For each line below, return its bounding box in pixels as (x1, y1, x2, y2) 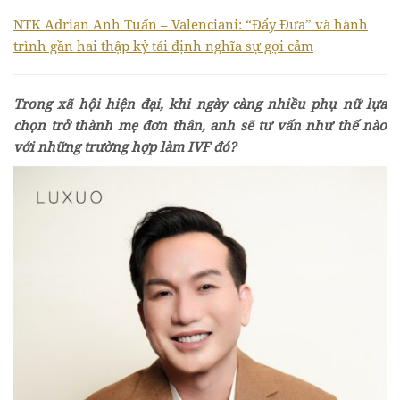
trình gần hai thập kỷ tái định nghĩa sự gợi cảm (13, 36, 313, 54)
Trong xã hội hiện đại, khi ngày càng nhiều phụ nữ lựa (13, 94, 387, 112)
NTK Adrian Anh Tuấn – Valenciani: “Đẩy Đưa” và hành (13, 14, 368, 33)
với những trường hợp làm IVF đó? (13, 137, 237, 155)
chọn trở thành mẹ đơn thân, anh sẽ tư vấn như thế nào (13, 115, 387, 134)
